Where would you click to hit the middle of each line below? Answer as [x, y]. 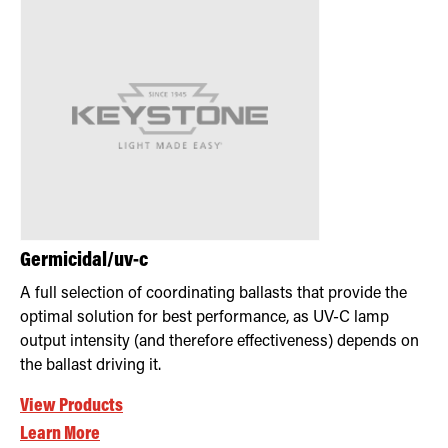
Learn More [60, 434]
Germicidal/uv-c [84, 261]
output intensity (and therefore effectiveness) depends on [219, 341]
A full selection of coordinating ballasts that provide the [213, 293]
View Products [71, 406]
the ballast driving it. [90, 365]
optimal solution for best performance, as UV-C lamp [204, 317]
